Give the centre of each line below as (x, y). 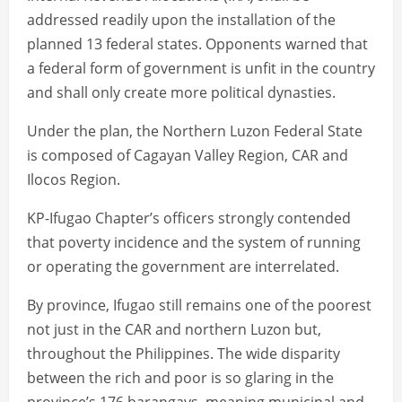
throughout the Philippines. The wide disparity (184, 354)
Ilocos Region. (74, 180)
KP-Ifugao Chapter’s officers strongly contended (189, 218)
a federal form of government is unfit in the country (201, 69)
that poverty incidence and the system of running (194, 243)
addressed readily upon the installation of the (181, 20)
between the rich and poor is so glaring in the (180, 378)
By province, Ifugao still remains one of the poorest (199, 306)
